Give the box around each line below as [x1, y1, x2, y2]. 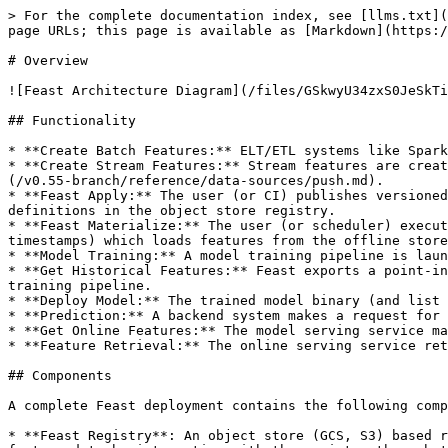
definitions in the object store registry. [8, 203, 336, 218]
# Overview [8, 53, 88, 68]
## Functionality [8, 113, 136, 128]
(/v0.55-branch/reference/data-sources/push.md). [8, 173, 384, 188]
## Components [8, 368, 112, 383]
